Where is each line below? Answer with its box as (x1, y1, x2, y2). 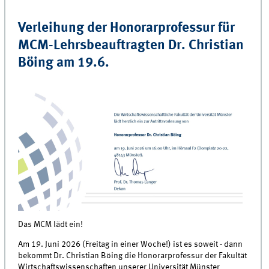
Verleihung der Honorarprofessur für (18, 22, 235, 35)
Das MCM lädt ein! (18, 220, 83, 229)
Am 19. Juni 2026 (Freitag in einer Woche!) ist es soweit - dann (18, 240, 243, 249)
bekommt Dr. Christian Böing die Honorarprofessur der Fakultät (18, 251, 247, 260)
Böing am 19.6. (18, 56, 110, 70)
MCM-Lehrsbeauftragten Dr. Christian (18, 39, 244, 53)
